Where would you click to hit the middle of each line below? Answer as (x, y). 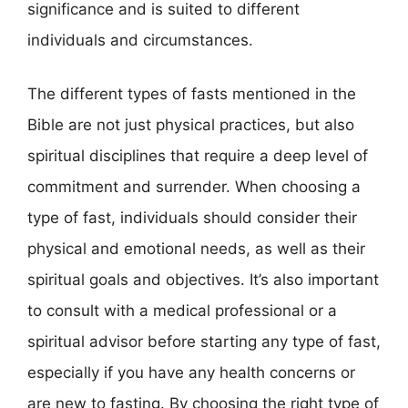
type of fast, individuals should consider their (192, 218)
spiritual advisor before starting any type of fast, (204, 342)
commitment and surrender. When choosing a (194, 187)
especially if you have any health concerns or (191, 372)
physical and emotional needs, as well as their (196, 249)
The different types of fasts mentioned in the (192, 94)
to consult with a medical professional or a (182, 311)
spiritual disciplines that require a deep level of (198, 156)
